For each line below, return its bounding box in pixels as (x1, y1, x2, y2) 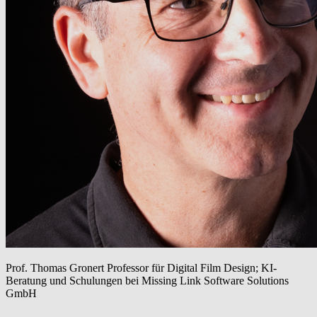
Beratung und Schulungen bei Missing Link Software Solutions (6, 275, 289, 287)
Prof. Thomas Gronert (6, 262, 107, 275)
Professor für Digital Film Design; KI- (107, 262, 277, 275)
